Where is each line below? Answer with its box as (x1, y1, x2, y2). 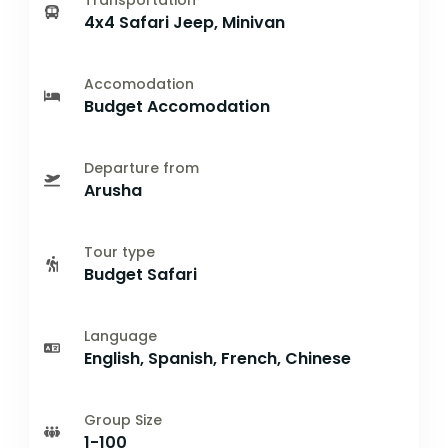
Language (84, 326, 157, 346)
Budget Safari (84, 263, 197, 286)
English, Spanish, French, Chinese (84, 347, 351, 370)
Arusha (84, 179, 142, 202)
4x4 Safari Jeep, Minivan (84, 11, 285, 34)
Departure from (84, 158, 199, 178)
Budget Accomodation (84, 95, 270, 118)
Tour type (84, 242, 155, 262)
